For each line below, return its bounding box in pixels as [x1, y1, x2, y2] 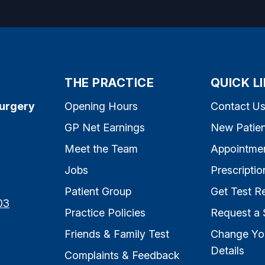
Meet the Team [64, 143, 138, 155]
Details [210, 244, 244, 257]
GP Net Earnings [64, 121, 146, 134]
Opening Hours [64, 100, 138, 112]
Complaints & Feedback [64, 249, 180, 261]
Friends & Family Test [64, 228, 170, 240]
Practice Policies [64, 206, 146, 219]
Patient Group [64, 185, 132, 198]
